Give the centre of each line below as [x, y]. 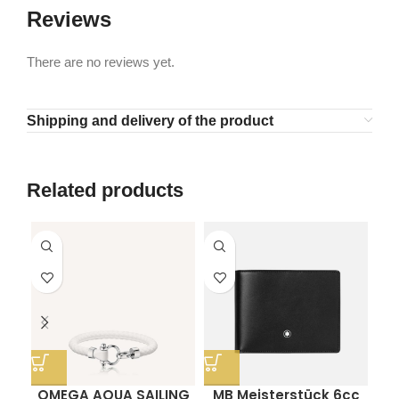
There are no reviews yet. [101, 62]
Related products [105, 191]
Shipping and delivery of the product [150, 121]
